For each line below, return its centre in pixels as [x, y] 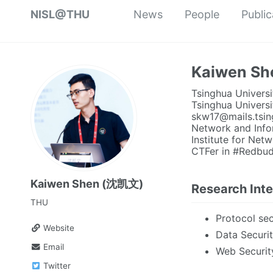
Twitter [56, 265]
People [202, 14]
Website [58, 228]
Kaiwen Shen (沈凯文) [87, 184]
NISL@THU [60, 14]
